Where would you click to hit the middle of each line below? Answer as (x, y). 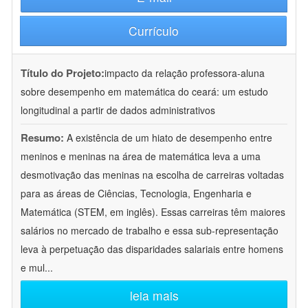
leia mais (154, 296)
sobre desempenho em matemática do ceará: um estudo (144, 92)
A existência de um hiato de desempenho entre (169, 138)
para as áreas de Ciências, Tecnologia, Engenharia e (136, 194)
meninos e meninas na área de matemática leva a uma (141, 156)
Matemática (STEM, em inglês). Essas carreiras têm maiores (153, 212)
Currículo (153, 31)
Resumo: (42, 138)
